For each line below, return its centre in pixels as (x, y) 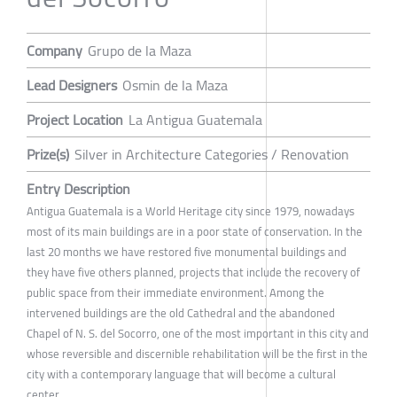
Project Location (75, 119)
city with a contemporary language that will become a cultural (181, 374)
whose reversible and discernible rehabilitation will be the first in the (197, 353)
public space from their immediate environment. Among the (175, 292)
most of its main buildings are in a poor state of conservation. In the (195, 231)
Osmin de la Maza (175, 85)
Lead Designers (72, 85)
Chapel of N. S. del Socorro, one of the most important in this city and (198, 333)
